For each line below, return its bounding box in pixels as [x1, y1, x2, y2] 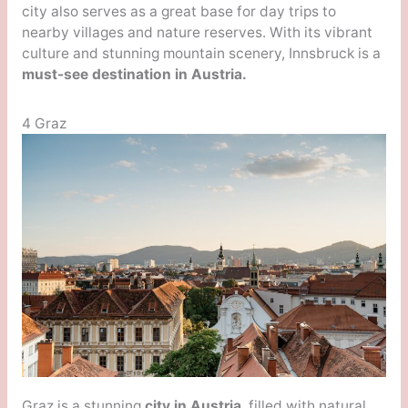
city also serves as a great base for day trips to [21, 2, 336, 20]
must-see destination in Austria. [21, 65, 247, 83]
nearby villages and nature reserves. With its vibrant [21, 23, 372, 41]
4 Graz [21, 114, 66, 132]
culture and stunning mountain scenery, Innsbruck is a [21, 44, 381, 62]
